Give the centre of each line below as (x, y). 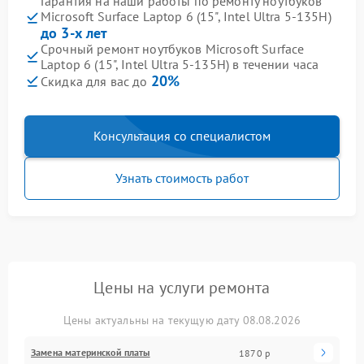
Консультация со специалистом (182, 136)
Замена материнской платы (91, 353)
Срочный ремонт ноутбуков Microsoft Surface (173, 49)
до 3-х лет (74, 33)
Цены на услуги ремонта (182, 288)
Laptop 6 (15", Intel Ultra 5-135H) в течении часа (180, 65)
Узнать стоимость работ (182, 178)
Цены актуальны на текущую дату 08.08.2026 (182, 321)
